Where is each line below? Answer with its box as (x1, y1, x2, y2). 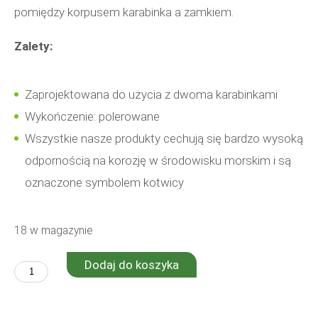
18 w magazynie (14, 223, 93, 237)
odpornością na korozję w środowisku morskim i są (25, 153, 291, 168)
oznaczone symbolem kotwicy (25, 175, 184, 190)
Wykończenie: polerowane (25, 109, 160, 124)
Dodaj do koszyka (84, 258, 179, 273)
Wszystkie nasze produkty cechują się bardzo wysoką (25, 131, 303, 146)
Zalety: (14, 39, 53, 53)
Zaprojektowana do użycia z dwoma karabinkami (25, 87, 278, 102)
